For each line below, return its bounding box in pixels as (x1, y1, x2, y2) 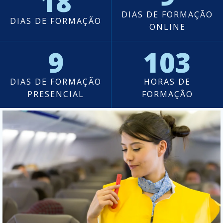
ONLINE (149, 21, 186, 32)
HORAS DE (144, 76, 191, 87)
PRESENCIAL (27, 89, 84, 100)
